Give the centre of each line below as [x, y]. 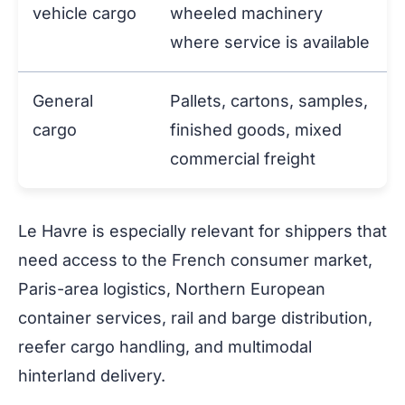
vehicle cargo [85, 14]
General [63, 101]
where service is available [270, 42]
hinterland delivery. [92, 376]
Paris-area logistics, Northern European [172, 289]
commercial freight [243, 159]
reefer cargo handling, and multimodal [165, 347]
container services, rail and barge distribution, [195, 318]
